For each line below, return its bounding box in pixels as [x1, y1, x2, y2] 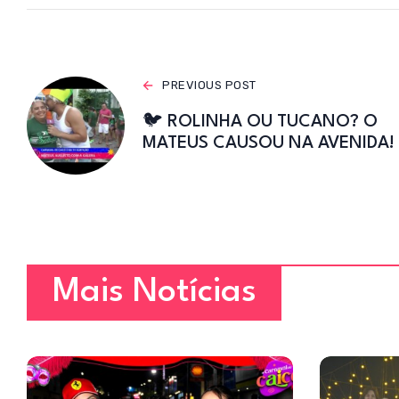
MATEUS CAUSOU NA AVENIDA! [142, 134, 395, 153]
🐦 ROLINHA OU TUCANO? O [142, 113, 378, 132]
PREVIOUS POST [162, 78, 256, 93]
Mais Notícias [52, 275, 256, 310]
